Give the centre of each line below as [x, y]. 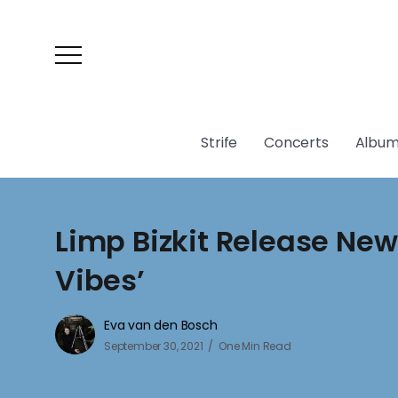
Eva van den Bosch [161, 325]
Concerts [296, 143]
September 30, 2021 [154, 346]
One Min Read [255, 346]
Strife [219, 143]
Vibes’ [100, 280]
